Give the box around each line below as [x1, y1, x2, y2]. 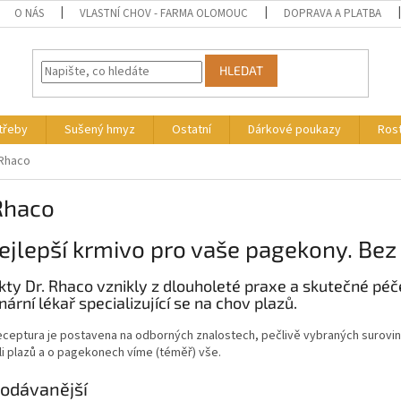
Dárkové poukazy [248, 121, 341, 139]
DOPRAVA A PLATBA [284, 5, 382, 21]
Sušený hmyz [64, 121, 135, 139]
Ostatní [172, 121, 211, 139]
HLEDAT [219, 63, 264, 79]
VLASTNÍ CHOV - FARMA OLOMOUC [80, 5, 249, 21]
